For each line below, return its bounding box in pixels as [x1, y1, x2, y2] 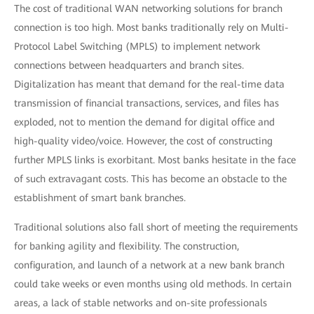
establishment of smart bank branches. [14, 192, 186, 203]
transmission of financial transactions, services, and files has [14, 97, 279, 109]
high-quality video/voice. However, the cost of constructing [14, 135, 273, 146]
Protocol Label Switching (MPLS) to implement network [14, 41, 260, 52]
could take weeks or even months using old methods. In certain [14, 278, 292, 289]
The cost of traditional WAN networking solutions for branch [14, 3, 282, 14]
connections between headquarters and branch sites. [14, 60, 244, 71]
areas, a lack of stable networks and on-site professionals [14, 297, 267, 308]
